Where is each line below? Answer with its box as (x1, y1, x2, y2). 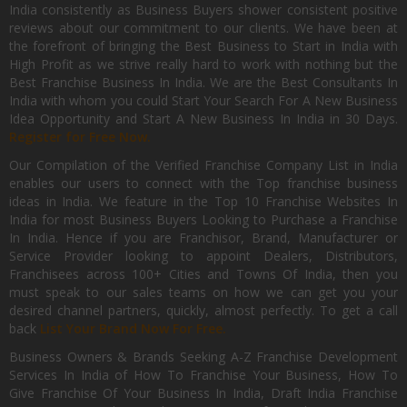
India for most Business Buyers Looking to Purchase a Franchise (9, 211, 398, 228)
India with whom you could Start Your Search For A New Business (9, 92, 398, 109)
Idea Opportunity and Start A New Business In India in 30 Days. (9, 110, 398, 127)
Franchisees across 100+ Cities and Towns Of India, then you (9, 265, 398, 283)
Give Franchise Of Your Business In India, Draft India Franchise (9, 384, 398, 402)
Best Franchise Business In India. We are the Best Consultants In (9, 74, 398, 91)
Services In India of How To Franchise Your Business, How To (9, 366, 398, 383)
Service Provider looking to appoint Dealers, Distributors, (9, 247, 398, 264)
